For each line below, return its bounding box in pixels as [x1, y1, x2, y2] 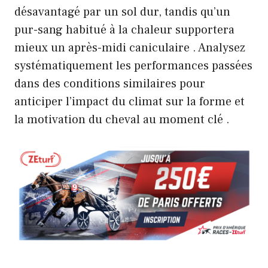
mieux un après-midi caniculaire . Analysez [14, 40, 245, 56]
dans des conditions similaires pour [14, 76, 205, 92]
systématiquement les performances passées [14, 58, 252, 74]
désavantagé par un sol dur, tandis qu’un [14, 4, 230, 20]
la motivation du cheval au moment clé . [14, 112, 230, 128]
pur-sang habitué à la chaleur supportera [14, 22, 234, 38]
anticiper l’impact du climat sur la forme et [14, 94, 245, 110]
